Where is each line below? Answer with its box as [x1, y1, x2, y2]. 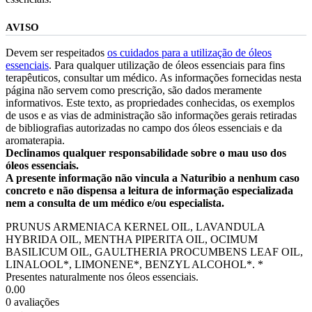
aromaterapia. [6, 134, 65, 146]
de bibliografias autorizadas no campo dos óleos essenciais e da [6, 121, 282, 134]
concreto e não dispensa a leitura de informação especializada [6, 184, 293, 196]
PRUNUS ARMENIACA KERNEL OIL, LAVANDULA [6, 220, 265, 233]
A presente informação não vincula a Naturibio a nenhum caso [6, 171, 299, 184]
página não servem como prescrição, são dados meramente [6, 84, 262, 96]
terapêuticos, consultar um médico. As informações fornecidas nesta [6, 71, 302, 84]
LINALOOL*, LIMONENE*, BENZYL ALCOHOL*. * [6, 258, 263, 270]
